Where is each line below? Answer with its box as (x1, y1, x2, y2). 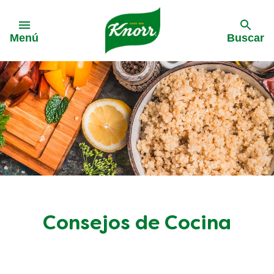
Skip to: (20, 12, 52, 22)
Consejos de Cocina (43, 215, 231, 234)
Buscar (227, 32, 264, 44)
